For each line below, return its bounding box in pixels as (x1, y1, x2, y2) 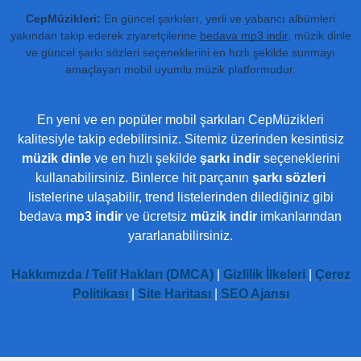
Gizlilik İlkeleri (222, 267, 305, 281)
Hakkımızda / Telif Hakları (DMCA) (10, 267, 214, 281)
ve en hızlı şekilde (90, 151, 200, 165)
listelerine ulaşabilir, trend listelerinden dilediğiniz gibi (27, 189, 334, 204)
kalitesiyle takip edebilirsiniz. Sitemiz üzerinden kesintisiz (17, 131, 344, 146)
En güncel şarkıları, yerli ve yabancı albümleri (101, 11, 335, 25)
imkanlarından (257, 209, 342, 223)
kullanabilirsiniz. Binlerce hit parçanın (35, 170, 252, 185)
